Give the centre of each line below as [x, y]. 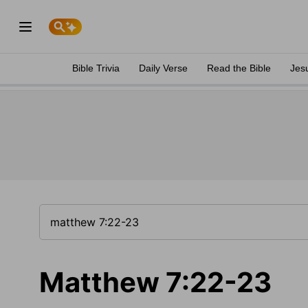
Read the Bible [239, 68]
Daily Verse [163, 68]
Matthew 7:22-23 [155, 282]
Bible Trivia [96, 68]
